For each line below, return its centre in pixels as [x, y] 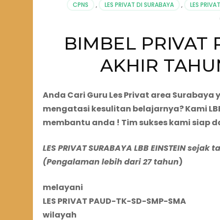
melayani [63, 188]
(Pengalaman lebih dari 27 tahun [111, 162]
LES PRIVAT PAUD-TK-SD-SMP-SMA [114, 201]
